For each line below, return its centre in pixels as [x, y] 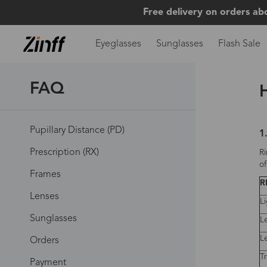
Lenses [44, 197]
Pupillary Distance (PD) [77, 131]
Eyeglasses [118, 44]
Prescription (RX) [64, 153]
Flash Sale [239, 44]
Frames [45, 175]
